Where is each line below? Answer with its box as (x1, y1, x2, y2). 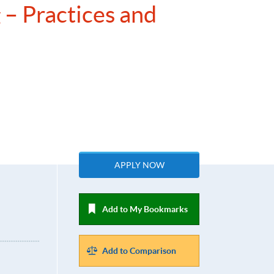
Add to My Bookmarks (102, 204, 188, 215)
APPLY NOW (114, 160, 165, 171)
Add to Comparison (102, 246, 177, 256)
